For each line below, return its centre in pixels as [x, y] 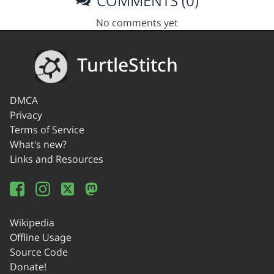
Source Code [39, 252]
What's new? [38, 144]
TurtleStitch [128, 65]
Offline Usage [41, 237]
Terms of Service [47, 130]
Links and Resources [57, 159]
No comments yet [137, 23]
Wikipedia [32, 223]
